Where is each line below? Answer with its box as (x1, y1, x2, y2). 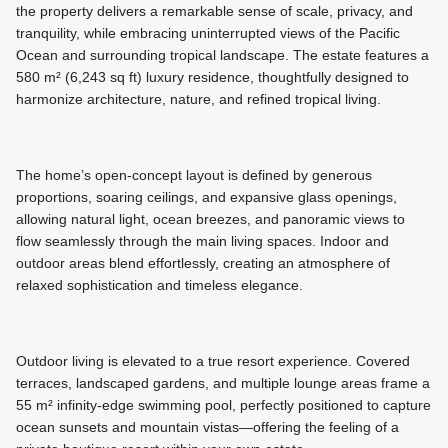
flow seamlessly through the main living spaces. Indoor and (16, 233, 389, 250)
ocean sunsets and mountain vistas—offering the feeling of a (16, 419, 399, 436)
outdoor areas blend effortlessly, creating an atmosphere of (16, 255, 390, 272)
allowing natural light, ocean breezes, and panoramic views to (16, 211, 405, 228)
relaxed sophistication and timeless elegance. (16, 277, 303, 294)
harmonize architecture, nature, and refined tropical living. (16, 91, 381, 108)
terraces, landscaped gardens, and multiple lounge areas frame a (16, 375, 430, 392)
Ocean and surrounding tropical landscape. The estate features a (16, 47, 429, 64)
